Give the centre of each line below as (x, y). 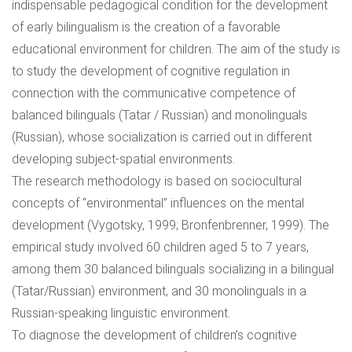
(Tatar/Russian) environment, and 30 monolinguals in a (159, 291)
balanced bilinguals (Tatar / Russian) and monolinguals (159, 115)
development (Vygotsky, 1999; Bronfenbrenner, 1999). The (170, 225)
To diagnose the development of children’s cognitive (154, 335)
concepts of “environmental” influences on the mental (158, 203)
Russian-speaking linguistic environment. (121, 313)
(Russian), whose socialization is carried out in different (162, 137)
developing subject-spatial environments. (123, 159)
